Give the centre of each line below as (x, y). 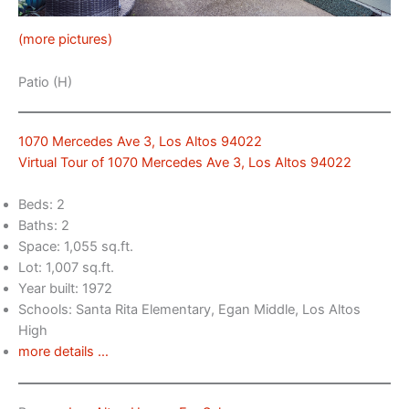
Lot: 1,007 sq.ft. (66, 268)
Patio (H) (45, 82)
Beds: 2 (42, 205)
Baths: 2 (44, 226)
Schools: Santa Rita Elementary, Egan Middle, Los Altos (189, 310)
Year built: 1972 (65, 289)
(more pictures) (65, 40)
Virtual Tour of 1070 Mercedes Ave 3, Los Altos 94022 (185, 162)
